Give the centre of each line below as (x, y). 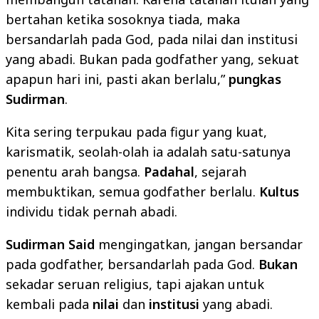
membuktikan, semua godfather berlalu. (132, 191)
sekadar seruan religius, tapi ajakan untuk (135, 284)
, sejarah (220, 171)
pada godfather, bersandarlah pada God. (132, 264)
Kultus (279, 191)
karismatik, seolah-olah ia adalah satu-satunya (148, 151)
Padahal (169, 171)
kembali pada (49, 304)
